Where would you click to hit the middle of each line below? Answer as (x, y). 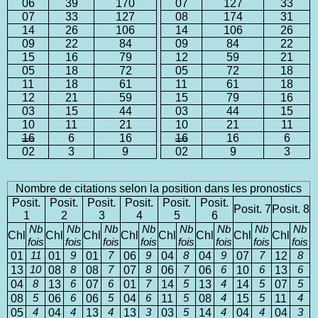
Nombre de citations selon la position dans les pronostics (159, 188)
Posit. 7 (253, 209)
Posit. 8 (291, 209)
